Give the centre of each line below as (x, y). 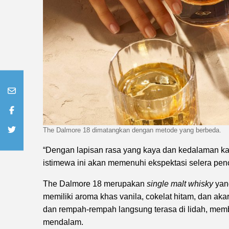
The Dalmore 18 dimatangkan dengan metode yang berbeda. (132, 130)
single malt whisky (180, 184)
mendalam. (63, 222)
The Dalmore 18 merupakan (95, 184)
